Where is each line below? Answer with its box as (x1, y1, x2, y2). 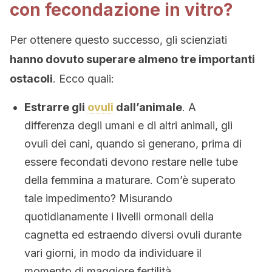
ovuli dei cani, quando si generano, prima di (24, 137, 242, 150)
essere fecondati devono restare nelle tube (24, 155, 238, 168)
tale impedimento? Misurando (24, 192, 172, 205)
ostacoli (10, 72, 53, 85)
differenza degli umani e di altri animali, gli (24, 119, 233, 132)
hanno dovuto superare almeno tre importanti (10, 53, 255, 66)
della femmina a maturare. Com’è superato (24, 174, 236, 186)
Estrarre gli (24, 101, 87, 114)
